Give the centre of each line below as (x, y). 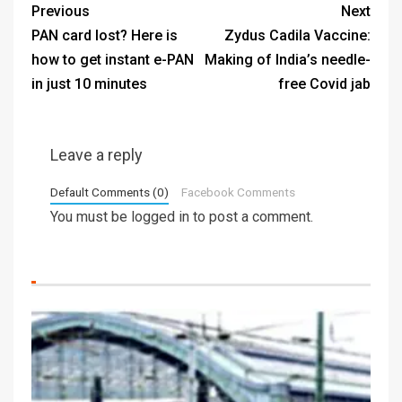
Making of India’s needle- (288, 59)
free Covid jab (324, 83)
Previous (61, 11)
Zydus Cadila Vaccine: (297, 35)
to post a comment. (251, 216)
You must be (91, 216)
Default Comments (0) (109, 192)
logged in (160, 216)
